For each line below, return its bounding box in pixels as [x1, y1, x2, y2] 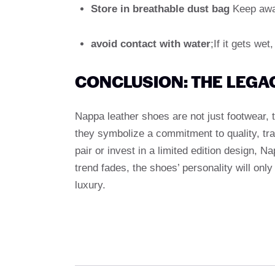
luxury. [75, 179, 106, 192]
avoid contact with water [90, 38, 211, 50]
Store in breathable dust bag [90, 3, 230, 15]
